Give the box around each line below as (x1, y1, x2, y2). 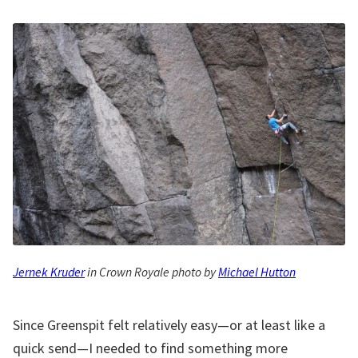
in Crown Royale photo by (85, 264, 218, 280)
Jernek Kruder (13, 264, 85, 280)
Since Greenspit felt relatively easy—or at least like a (13, 316, 325, 335)
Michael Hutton (218, 264, 296, 280)
